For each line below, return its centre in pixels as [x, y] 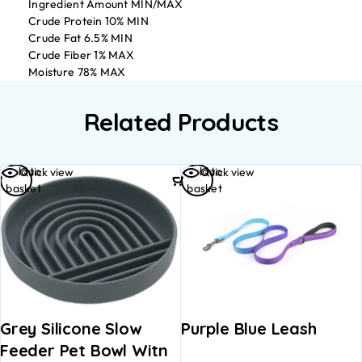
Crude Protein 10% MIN [88, 21]
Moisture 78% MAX [77, 72]
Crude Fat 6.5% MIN [81, 38]
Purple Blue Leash [249, 328]
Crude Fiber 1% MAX [82, 55]
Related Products [181, 122]
